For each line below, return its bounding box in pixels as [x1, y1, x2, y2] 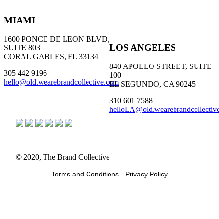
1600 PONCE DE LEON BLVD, [4, 35, 109, 44]
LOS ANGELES [109, 42, 176, 53]
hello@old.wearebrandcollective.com [4, 78, 119, 87]
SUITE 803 [4, 44, 40, 52]
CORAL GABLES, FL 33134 [4, 52, 98, 61]
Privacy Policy [125, 170, 168, 178]
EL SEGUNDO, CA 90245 [109, 80, 196, 88]
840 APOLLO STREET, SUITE [109, 62, 212, 71]
